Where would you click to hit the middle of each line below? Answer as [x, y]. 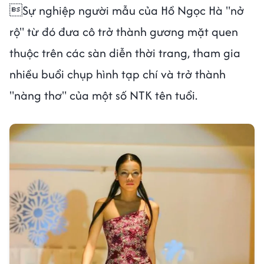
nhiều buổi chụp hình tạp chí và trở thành [118, 74]
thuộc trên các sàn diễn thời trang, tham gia [125, 52]
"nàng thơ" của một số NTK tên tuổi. [103, 95]
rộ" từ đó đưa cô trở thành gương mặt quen [124, 31]
